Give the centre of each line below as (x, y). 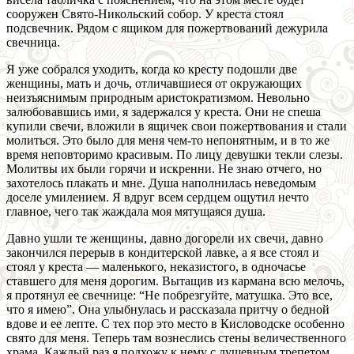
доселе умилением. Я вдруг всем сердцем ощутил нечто (158, 198)
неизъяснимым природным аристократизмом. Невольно (158, 98)
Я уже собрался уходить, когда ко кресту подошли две (152, 70)
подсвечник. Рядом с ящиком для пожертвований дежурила (167, 28)
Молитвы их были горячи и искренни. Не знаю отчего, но (164, 169)
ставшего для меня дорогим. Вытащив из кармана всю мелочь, (175, 281)
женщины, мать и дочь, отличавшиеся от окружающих (154, 84)
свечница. (33, 43)
